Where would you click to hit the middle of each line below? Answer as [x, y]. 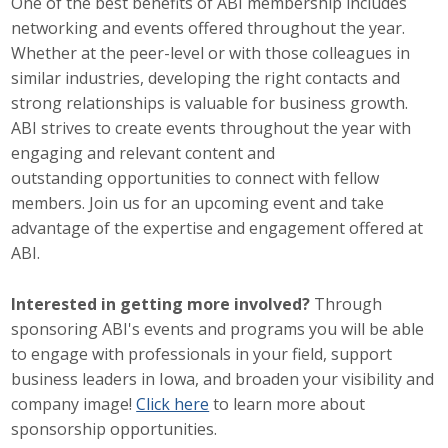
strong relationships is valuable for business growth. [210, 103]
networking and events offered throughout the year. [208, 28]
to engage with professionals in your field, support [202, 353]
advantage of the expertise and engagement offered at [217, 228]
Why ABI [174, 194]
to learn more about [287, 403]
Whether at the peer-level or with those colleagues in [211, 53]
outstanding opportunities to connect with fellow [195, 178]
